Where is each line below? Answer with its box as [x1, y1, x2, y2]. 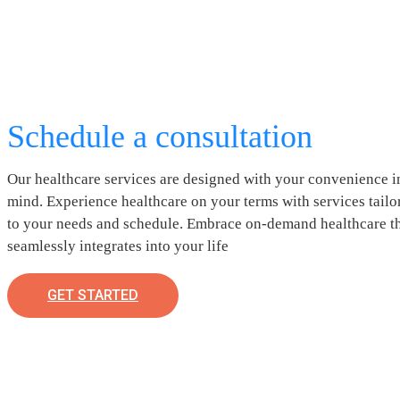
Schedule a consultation [7, 118, 312, 154]
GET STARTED [47, 286, 138, 304]
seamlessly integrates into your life [7, 237, 229, 254]
